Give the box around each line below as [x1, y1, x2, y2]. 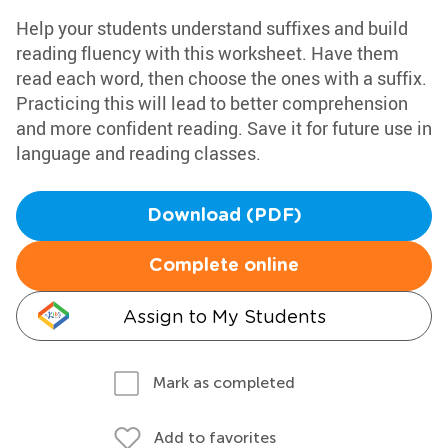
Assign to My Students [122, 306, 326, 327]
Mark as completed [153, 373, 295, 392]
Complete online [149, 257, 299, 275]
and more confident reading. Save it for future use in [16, 116, 432, 140]
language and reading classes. [16, 141, 261, 165]
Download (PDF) [146, 207, 302, 225]
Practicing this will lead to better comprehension [16, 91, 408, 115]
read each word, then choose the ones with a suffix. [16, 66, 427, 90]
